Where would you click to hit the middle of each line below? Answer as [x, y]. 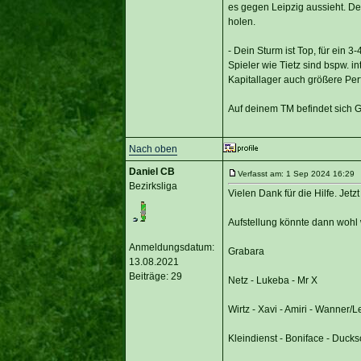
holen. [241, 21]
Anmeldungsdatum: [171, 247]
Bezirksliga [153, 186]
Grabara [246, 251]
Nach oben [153, 149]
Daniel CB [151, 171]
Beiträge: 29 [155, 276]
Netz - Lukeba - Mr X [272, 280]
